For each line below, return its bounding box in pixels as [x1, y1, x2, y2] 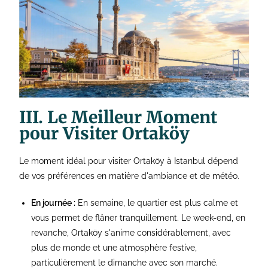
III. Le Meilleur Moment [19, 106, 218, 129]
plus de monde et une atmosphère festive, [31, 243, 197, 253]
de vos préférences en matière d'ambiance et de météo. [19, 171, 240, 181]
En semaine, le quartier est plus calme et [75, 198, 239, 208]
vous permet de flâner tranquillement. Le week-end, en [31, 213, 246, 223]
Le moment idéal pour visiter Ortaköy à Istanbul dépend [19, 156, 239, 166]
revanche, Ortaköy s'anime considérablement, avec [31, 228, 232, 238]
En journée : [31, 198, 76, 208]
